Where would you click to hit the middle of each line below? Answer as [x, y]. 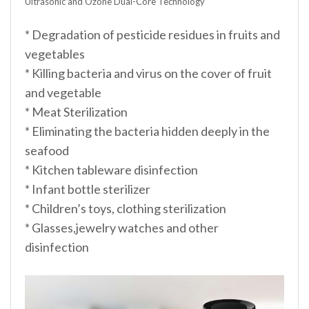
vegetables [55, 53]
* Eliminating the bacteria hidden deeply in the [147, 131]
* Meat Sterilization [76, 111]
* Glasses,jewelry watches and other [122, 227]
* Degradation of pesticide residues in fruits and [152, 34]
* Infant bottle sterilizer [88, 189]
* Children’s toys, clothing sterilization [126, 208]
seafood [47, 150]
